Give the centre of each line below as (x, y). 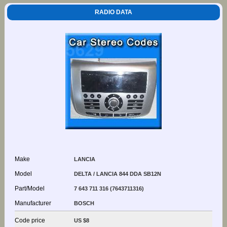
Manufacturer (33, 203)
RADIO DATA (113, 12)
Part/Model (29, 188)
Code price (30, 220)
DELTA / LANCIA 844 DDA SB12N (117, 174)
